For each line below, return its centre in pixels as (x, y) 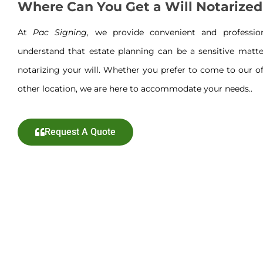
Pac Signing (60, 32)
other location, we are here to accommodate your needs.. (135, 88)
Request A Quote (80, 131)
